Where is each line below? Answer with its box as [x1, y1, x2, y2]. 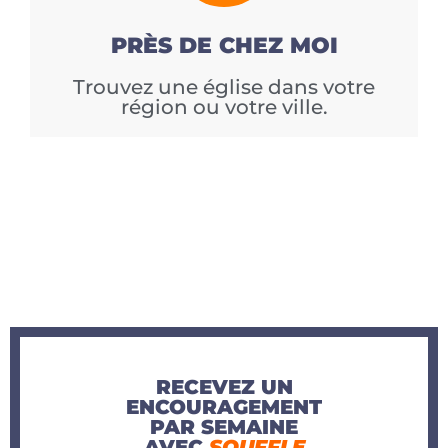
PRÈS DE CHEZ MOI [110, 32, 338, 60]
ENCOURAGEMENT [126, 395, 322, 420]
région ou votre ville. [120, 95, 328, 120]
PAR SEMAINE [150, 415, 298, 440]
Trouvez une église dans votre [73, 75, 375, 100]
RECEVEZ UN [155, 375, 293, 400]
